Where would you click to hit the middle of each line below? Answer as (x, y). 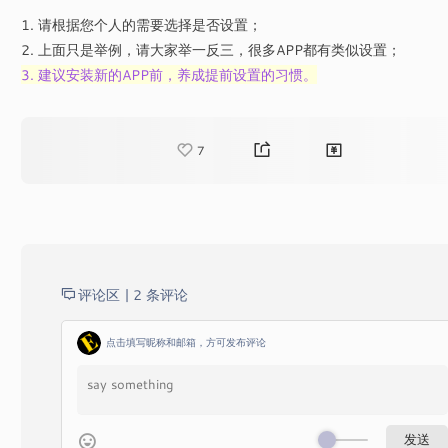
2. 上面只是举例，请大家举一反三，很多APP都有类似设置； (210, 49)
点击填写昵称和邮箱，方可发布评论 (185, 342)
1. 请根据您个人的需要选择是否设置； (141, 24)
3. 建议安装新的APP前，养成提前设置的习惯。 (168, 74)
